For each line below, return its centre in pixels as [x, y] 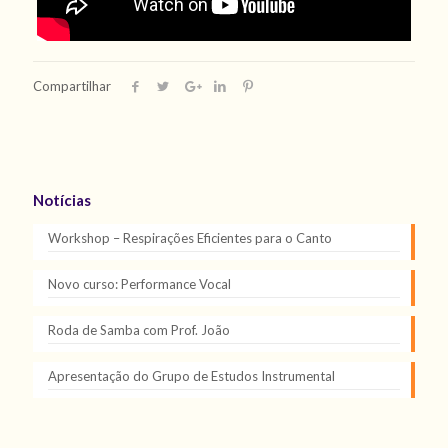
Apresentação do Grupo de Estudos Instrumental [191, 375]
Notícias [62, 199]
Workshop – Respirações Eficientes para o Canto [190, 237]
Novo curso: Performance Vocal [139, 283]
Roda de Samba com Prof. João [139, 329]
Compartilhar [72, 85]
